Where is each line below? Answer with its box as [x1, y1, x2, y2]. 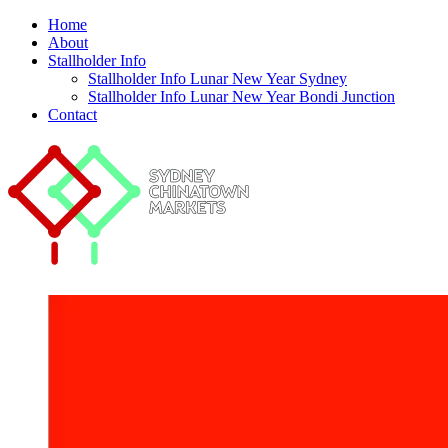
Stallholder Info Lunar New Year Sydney [88, 70, 347, 87]
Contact [48, 106, 97, 123]
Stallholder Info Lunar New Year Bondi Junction [88, 88, 395, 105]
